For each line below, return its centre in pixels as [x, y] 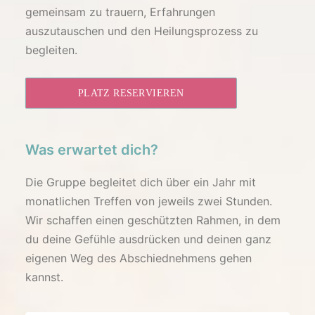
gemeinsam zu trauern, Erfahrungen [120, 12]
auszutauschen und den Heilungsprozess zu [142, 31]
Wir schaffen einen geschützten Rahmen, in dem [153, 220]
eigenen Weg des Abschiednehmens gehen [139, 258]
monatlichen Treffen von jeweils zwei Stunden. [149, 201]
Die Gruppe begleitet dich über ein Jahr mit [141, 182]
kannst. [44, 277]
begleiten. [51, 50]
